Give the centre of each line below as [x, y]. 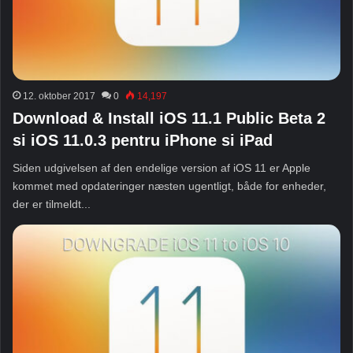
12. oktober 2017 [59, 97]
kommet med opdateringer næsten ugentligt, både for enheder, [169, 186]
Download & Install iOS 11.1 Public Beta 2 [169, 119]
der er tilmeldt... [52, 204]
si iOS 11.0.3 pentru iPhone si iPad [143, 141]
